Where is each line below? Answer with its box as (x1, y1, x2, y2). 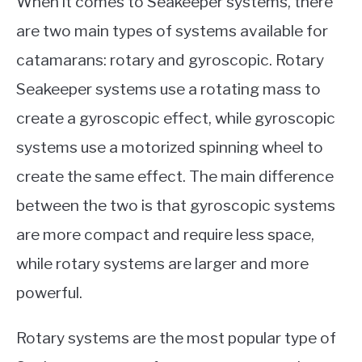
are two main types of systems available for (16, 20, 328, 40)
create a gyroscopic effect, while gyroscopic (16, 107, 335, 128)
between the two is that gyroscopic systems (16, 195, 335, 215)
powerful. (16, 282, 82, 302)
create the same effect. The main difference (16, 166, 334, 186)
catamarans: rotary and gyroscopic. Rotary (16, 49, 324, 69)
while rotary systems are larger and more (16, 253, 309, 273)
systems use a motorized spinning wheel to (16, 137, 323, 157)
